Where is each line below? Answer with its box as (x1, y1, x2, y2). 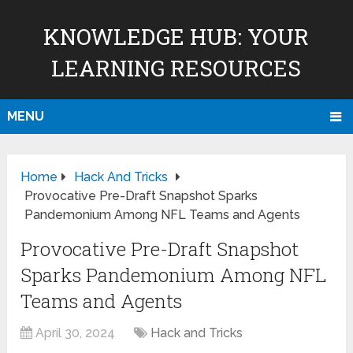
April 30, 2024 (35, 325, 116, 341)
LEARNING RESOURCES (51, 54, 302, 83)
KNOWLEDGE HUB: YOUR (43, 22, 310, 51)
